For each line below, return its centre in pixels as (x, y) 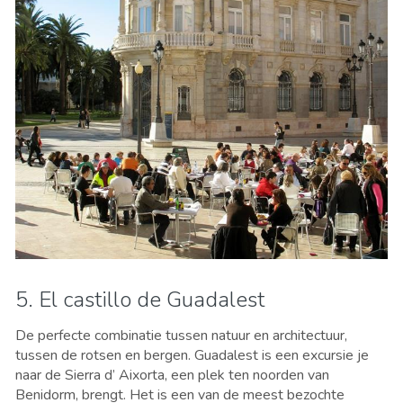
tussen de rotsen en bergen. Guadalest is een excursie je (192, 356)
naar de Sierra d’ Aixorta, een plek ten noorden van (172, 376)
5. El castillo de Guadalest (140, 300)
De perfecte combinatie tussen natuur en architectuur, (181, 336)
